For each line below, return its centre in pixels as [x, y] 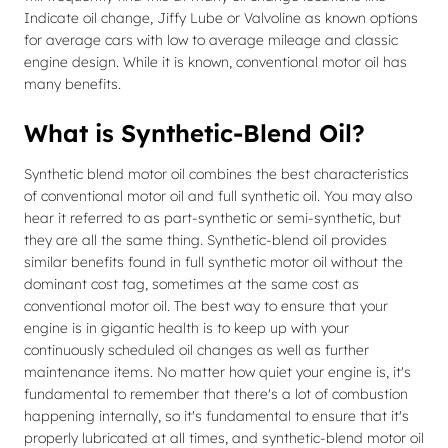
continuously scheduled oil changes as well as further [196, 350]
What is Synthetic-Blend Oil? [194, 133]
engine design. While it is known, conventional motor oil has [215, 62]
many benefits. [72, 84]
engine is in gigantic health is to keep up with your [186, 328]
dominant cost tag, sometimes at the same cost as [191, 284]
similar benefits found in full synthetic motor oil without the [213, 262]
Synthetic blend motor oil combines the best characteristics [216, 174]
